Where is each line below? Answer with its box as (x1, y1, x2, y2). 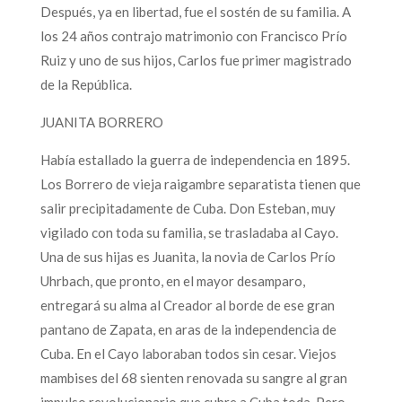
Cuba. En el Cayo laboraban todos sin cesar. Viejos (39, 345, 336, 362)
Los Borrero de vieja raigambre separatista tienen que (39, 175, 361, 192)
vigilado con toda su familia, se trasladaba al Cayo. (39, 223, 338, 240)
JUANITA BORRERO (39, 113, 163, 130)
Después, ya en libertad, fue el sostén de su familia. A (39, 3, 351, 20)
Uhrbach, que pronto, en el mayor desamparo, (39, 272, 305, 289)
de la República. (39, 75, 132, 92)
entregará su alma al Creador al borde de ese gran (39, 296, 335, 313)
